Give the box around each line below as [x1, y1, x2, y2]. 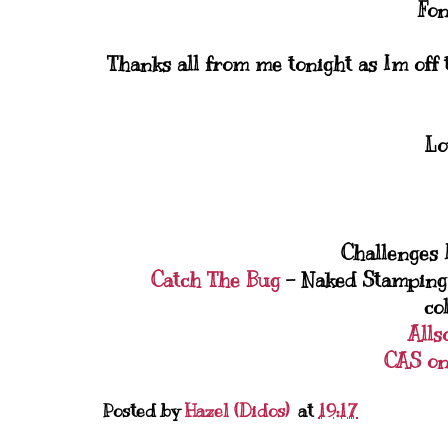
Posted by [103, 400, 185, 422]
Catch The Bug [150, 268, 286, 293]
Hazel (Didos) [185, 400, 289, 422]
